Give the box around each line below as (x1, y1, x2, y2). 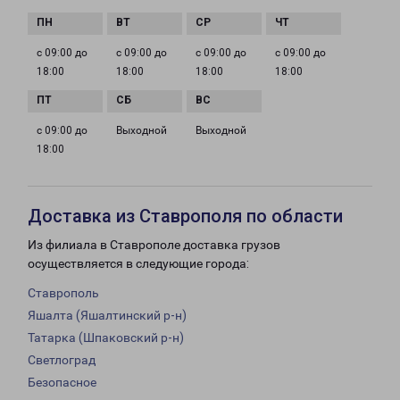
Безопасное (28, 375, 96, 390)
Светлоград (28, 353, 96, 368)
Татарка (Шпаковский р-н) (28, 330, 184, 346)
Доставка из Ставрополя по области (28, 205, 343, 228)
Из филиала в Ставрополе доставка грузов (28, 237, 280, 253)
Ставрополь (28, 286, 99, 301)
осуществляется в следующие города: (28, 256, 249, 271)
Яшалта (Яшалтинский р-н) (28, 308, 187, 323)
